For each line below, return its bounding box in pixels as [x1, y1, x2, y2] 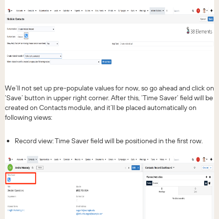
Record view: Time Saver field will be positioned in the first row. [15, 136, 203, 146]
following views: [5, 113, 52, 122]
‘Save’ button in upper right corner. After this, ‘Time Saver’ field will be [5, 93, 213, 103]
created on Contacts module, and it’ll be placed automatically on [5, 103, 197, 112]
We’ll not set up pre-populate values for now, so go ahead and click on [5, 84, 214, 93]
